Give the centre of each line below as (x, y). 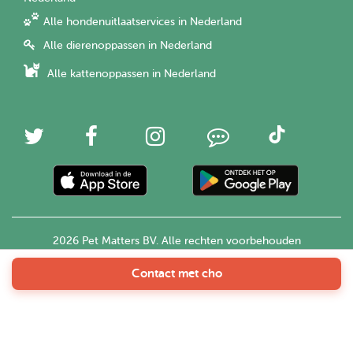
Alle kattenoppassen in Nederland (132, 74)
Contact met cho (176, 273)
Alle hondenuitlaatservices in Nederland (143, 22)
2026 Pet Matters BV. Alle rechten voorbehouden (176, 241)
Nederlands (61, 281)
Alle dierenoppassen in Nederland (128, 46)
